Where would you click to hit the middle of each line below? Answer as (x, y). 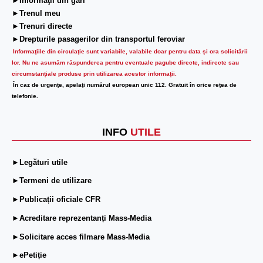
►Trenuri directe (42, 26)
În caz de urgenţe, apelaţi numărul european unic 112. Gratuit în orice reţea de (125, 85)
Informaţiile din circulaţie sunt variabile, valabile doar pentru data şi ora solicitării (130, 52)
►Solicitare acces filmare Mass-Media (81, 237)
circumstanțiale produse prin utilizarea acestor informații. (94, 74)
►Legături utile (40, 162)
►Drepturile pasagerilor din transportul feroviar (98, 39)
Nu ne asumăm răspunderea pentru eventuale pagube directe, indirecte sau (131, 63)
